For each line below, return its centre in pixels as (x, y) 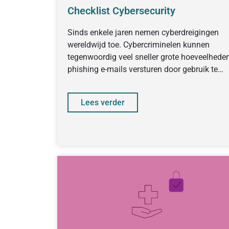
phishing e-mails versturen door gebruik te (143, 69)
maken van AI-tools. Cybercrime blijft (133, 82)
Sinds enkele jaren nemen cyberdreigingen (143, 32)
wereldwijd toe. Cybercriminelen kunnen (139, 45)
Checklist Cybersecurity (121, 11)
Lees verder (103, 102)
